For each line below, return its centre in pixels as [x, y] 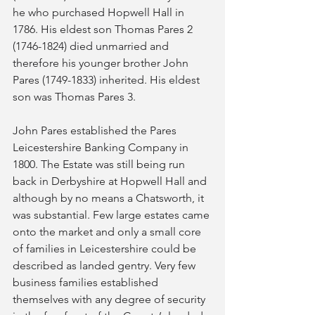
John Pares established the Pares [96, 130]
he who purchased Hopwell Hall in [100, 12]
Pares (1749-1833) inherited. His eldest [108, 80]
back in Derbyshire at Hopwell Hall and [111, 181]
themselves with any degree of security [110, 299]
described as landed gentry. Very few [105, 265]
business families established [87, 282]
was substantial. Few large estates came [112, 215]
